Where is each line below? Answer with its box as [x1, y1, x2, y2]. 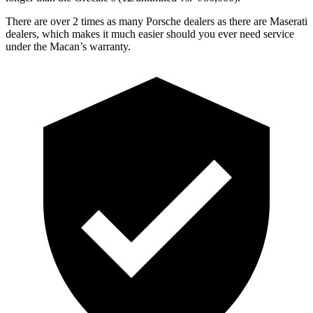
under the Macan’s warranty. [6, 40, 131, 52]
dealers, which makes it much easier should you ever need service [6, 27, 294, 40]
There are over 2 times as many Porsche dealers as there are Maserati [6, 15, 307, 27]
